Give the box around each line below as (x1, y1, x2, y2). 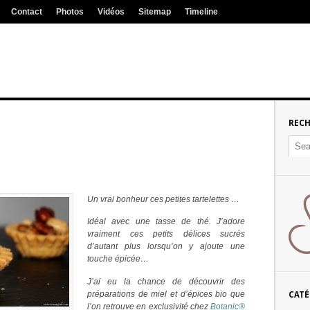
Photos (56, 7, 84, 17)
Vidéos (98, 7, 125, 17)
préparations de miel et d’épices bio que (87, 289, 245, 299)
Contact (11, 7, 42, 17)
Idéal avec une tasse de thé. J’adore (87, 217, 245, 227)
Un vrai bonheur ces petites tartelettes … (87, 194, 239, 204)
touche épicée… (87, 254, 149, 264)
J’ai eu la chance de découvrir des (87, 276, 245, 286)
